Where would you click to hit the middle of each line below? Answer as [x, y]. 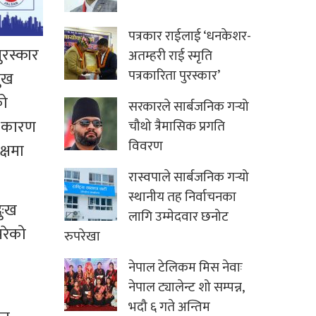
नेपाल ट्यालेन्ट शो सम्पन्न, [186, 288]
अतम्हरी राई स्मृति [170, 56]
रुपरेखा [82, 237]
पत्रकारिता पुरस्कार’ [174, 76]
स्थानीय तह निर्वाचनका [182, 197]
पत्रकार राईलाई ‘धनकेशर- [190, 37]
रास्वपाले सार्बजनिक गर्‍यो [189, 178]
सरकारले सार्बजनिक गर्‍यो [189, 107]
